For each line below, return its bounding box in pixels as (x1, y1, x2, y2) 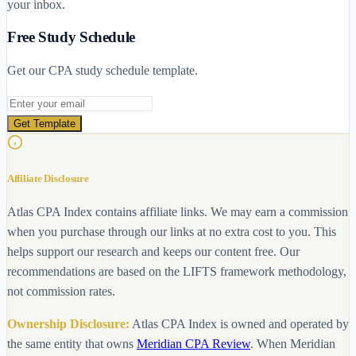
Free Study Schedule (7, 29, 135, 46)
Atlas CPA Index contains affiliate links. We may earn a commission (7, 205, 348, 219)
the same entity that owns (7, 337, 133, 351)
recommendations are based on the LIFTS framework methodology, (7, 265, 346, 279)
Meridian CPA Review (137, 337, 250, 351)
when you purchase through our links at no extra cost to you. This (7, 225, 336, 239)
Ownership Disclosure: (7, 317, 130, 331)
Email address (6, 95, 76, 109)
